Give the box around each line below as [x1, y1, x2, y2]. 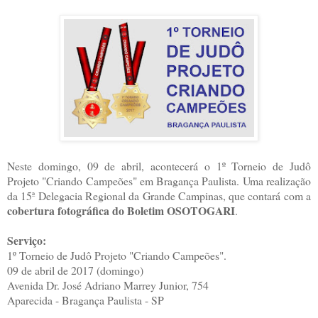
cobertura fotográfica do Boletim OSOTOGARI [7, 202, 235, 219]
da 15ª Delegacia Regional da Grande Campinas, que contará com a [7, 187, 311, 203]
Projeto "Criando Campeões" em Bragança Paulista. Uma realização [7, 172, 311, 188]
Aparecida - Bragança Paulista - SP [7, 292, 164, 307]
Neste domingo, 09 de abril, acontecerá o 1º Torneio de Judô [7, 158, 311, 173]
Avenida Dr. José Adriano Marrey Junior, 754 [7, 277, 209, 292]
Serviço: [7, 231, 46, 248]
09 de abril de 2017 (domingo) [7, 262, 143, 278]
